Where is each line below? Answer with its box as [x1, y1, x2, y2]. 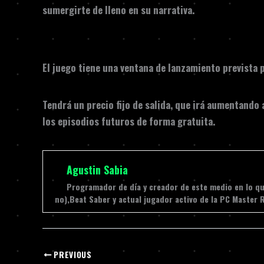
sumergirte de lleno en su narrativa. [42, 2, 194, 17]
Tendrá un [42, 97, 87, 112]
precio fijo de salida [87, 97, 170, 112]
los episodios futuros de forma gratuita [42, 114, 213, 128]
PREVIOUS [51, 248, 92, 260]
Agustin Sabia [67, 162, 128, 177]
